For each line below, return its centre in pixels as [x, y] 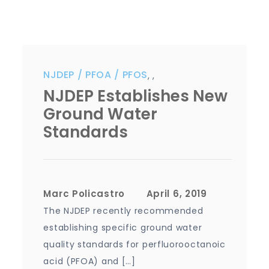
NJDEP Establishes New [136, 96]
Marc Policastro [84, 193]
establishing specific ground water [123, 227]
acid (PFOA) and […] [89, 261]
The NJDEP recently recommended [123, 210]
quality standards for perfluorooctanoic [134, 244]
